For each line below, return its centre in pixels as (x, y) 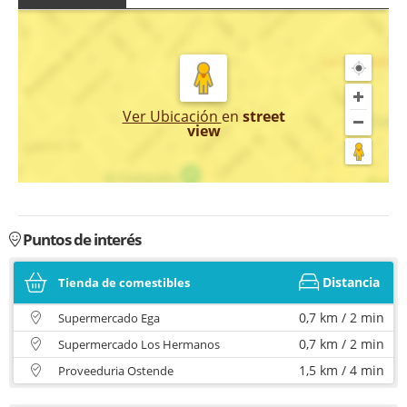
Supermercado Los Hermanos (139, 344)
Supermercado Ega (109, 318)
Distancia (351, 282)
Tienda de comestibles (124, 282)
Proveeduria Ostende (116, 370)
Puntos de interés (80, 239)
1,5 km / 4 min (342, 370)
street (263, 116)
